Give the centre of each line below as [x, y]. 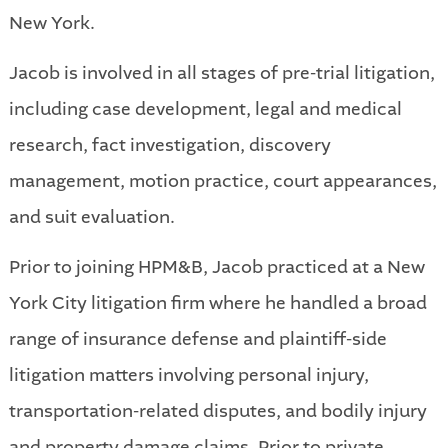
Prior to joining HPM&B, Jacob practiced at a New [216, 266]
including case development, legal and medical [205, 108]
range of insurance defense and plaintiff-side [197, 338]
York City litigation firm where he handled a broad [217, 302]
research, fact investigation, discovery [169, 144]
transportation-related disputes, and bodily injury [217, 410]
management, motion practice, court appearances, [222, 180]
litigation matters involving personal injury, [188, 374]
